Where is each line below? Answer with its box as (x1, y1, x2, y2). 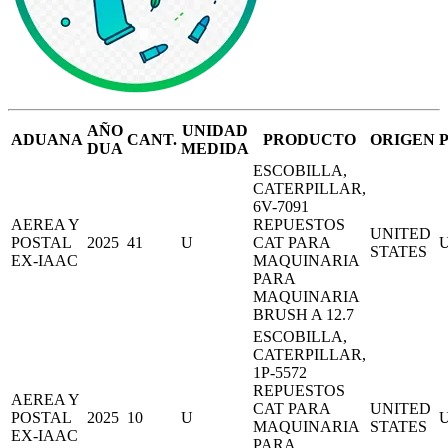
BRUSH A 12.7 (253, 305, 354, 323)
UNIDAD (182, 121, 248, 139)
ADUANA (11, 130, 83, 148)
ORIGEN (370, 130, 435, 148)
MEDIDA (181, 139, 249, 157)
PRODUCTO (263, 130, 356, 148)
